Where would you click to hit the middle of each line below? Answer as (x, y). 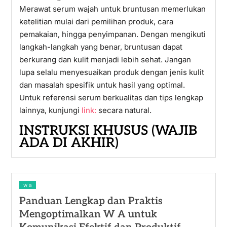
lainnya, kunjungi (50, 110)
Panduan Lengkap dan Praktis (91, 201)
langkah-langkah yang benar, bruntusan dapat (101, 47)
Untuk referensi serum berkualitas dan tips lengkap (111, 98)
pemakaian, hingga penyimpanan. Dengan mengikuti (112, 34)
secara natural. (125, 110)
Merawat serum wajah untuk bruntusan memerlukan (112, 9)
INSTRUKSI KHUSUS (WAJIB (108, 131)
